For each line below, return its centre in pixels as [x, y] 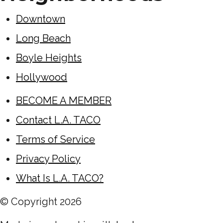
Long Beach [43, 38]
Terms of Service [56, 139]
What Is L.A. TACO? [60, 178]
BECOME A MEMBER [64, 100]
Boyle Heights [49, 57]
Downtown [41, 19]
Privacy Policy [48, 159]
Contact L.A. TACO [58, 120]
